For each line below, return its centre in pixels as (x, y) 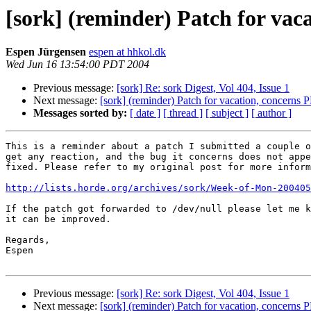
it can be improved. (58, 219)
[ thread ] (183, 113)
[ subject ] (227, 113)
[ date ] (145, 113)
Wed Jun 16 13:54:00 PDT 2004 (77, 65)
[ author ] (271, 113)
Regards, (28, 240)
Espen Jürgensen (46, 52)
